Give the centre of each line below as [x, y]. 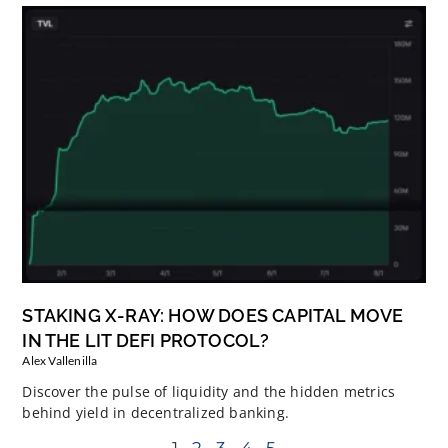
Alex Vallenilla [60, 360]
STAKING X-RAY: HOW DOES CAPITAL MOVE [213, 315]
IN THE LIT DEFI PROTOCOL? [146, 340]
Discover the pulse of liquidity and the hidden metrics [209, 391]
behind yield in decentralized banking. [156, 412]
